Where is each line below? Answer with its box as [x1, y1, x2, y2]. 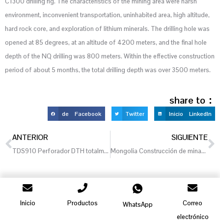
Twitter [125, 110, 144, 118]
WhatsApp [122, 200, 153, 209]
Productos [67, 199, 98, 208]
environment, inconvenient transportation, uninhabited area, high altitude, [5, 11, 210, 20]
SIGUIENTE [171, 133, 208, 142]
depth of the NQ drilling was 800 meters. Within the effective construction [5, 52, 215, 61]
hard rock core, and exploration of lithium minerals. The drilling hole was [5, 25, 210, 33]
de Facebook [62, 110, 101, 118]
